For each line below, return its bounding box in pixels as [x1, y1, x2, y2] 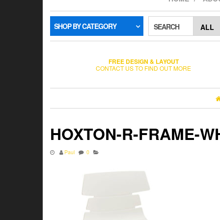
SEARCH [154, 22, 179, 31]
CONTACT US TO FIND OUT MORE [96, 63, 191, 72]
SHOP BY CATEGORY [54, 21, 116, 31]
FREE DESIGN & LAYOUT [108, 56, 179, 66]
